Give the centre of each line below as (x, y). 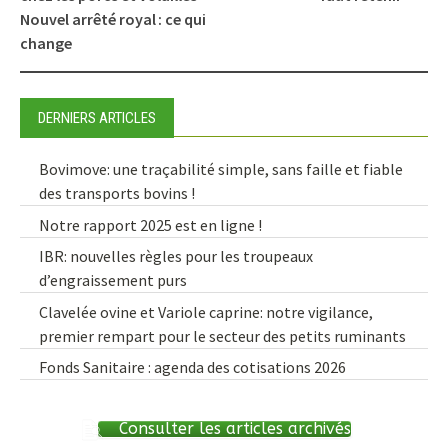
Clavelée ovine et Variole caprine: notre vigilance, (206, 311)
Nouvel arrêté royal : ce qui (113, 19)
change (46, 43)
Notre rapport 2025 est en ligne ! (151, 224)
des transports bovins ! (117, 193)
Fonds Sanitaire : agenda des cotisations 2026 (193, 366)
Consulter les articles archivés (234, 428)
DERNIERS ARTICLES (97, 118)
